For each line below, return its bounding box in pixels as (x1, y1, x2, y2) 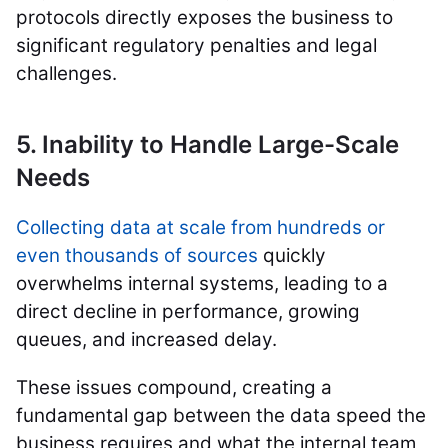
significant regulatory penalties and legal (16, 34, 377, 58)
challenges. (16, 62, 117, 86)
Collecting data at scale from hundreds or (16, 216, 385, 240)
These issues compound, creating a (16, 376, 332, 400)
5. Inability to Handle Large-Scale (16, 130, 399, 160)
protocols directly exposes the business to (16, 6, 393, 30)
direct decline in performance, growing (16, 300, 360, 324)
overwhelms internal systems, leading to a (16, 272, 388, 296)
